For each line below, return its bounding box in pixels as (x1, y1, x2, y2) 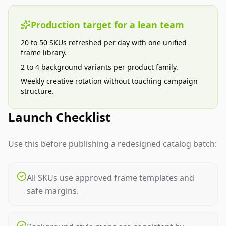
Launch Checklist (8, 108, 110, 125)
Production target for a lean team (31, 19, 184, 31)
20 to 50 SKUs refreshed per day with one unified (21, 38, 187, 47)
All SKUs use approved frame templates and (27, 172, 194, 183)
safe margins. (27, 185, 79, 196)
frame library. (21, 48, 67, 58)
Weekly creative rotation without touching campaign (21, 76, 198, 86)
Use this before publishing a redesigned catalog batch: (8, 138, 217, 149)
